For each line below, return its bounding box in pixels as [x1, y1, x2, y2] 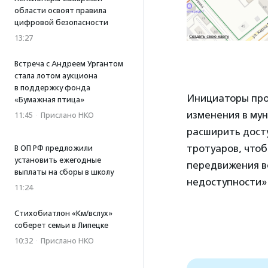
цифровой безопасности [14, 18, 108, 27]
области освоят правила [14, 6, 106, 15]
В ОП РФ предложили [14, 144, 93, 153]
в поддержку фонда [14, 83, 90, 92]
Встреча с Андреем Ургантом [14, 59, 123, 68]
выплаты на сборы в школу [14, 167, 114, 176]
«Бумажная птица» [14, 95, 84, 104]
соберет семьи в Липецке [14, 221, 108, 230]
